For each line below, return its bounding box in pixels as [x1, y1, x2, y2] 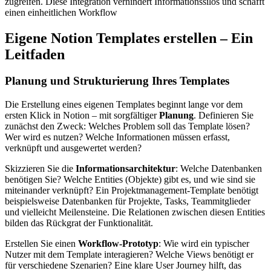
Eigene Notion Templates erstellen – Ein [5, 30, 253, 46]
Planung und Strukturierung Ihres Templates [5, 74, 229, 88]
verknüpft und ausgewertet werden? [5, 143, 142, 154]
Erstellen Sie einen [5, 238, 78, 249]
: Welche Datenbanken [175, 163, 262, 174]
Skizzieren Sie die [5, 163, 76, 174]
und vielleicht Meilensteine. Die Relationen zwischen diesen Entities [5, 207, 265, 218]
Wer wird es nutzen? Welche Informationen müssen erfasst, [5, 132, 230, 143]
